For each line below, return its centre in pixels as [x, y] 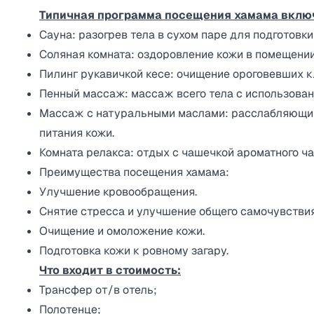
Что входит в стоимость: [110, 270]
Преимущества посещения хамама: [134, 172]
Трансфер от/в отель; [98, 290]
